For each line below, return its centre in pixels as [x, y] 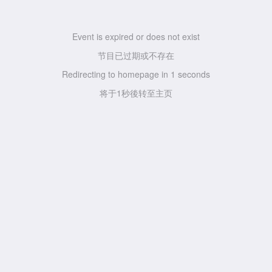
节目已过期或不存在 [136, 55]
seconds [193, 74]
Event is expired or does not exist [136, 36]
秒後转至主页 [147, 93]
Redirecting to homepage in [116, 74]
